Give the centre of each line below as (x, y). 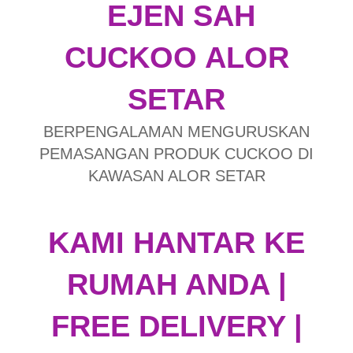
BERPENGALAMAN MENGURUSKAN (176, 132)
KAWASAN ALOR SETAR (176, 176)
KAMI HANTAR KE (176, 243)
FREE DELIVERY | (176, 327)
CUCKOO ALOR (176, 58)
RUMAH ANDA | (176, 285)
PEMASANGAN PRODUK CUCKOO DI (176, 154)
